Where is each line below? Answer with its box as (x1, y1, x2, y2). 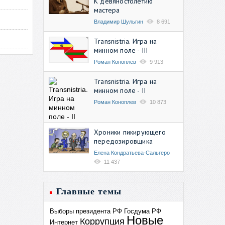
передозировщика (94, 136, 153, 146)
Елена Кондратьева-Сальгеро (94, 149, 170, 156)
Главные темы (56, 186, 122, 196)
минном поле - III (94, 45, 148, 55)
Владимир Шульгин (94, 18, 143, 25)
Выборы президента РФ (50, 207, 122, 215)
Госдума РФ (124, 207, 161, 215)
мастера (94, 5, 120, 15)
